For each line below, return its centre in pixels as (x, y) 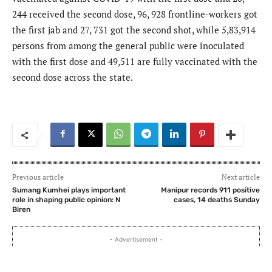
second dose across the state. (73, 77)
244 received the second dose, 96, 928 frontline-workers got (135, 14)
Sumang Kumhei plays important (69, 190)
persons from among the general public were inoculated (128, 46)
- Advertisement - (136, 240)
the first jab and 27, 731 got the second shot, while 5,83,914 (134, 30)
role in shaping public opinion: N (66, 200)
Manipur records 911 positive (210, 190)
